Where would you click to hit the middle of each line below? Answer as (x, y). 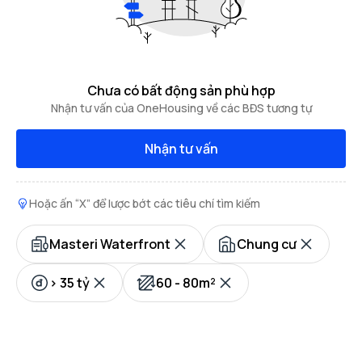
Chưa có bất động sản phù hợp (181, 90)
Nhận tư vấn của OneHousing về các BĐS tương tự (181, 108)
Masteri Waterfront (110, 244)
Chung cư (267, 244)
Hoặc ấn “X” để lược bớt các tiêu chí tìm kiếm (145, 203)
